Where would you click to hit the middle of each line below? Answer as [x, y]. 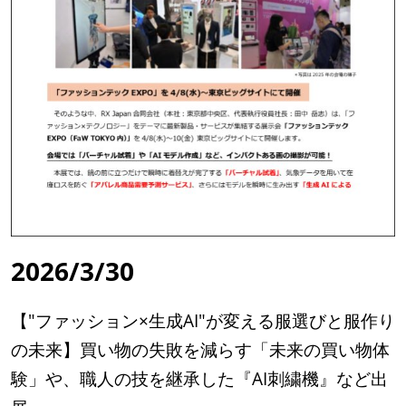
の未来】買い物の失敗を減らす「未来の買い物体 [200, 350]
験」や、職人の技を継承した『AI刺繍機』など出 [199, 379]
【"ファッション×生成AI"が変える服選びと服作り [203, 321]
